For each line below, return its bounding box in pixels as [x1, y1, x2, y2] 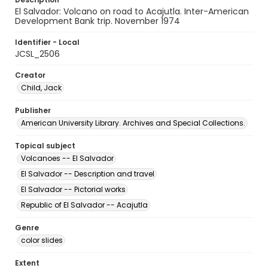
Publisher [15, 105, 51, 115]
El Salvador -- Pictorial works [21, 184, 126, 194]
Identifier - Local [15, 37, 80, 47]
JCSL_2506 [15, 48, 60, 60]
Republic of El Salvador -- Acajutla [21, 200, 148, 210]
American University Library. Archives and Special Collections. [21, 118, 245, 128]
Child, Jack [21, 83, 62, 93]
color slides [21, 235, 63, 245]
